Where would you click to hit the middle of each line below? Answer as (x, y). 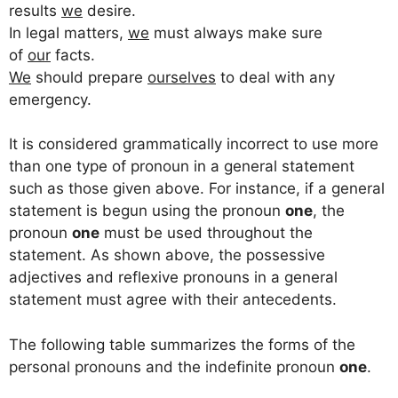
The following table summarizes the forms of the (182, 344)
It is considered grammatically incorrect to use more (194, 144)
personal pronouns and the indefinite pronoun (174, 366)
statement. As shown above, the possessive (167, 255)
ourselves (182, 77)
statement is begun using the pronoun (147, 211)
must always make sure (236, 32)
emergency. (50, 99)
